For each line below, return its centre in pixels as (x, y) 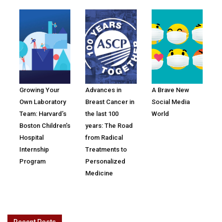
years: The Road (109, 126)
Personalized (106, 162)
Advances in (104, 90)
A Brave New (170, 90)
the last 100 (102, 114)
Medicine (99, 173)
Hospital (31, 138)
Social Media (170, 102)
